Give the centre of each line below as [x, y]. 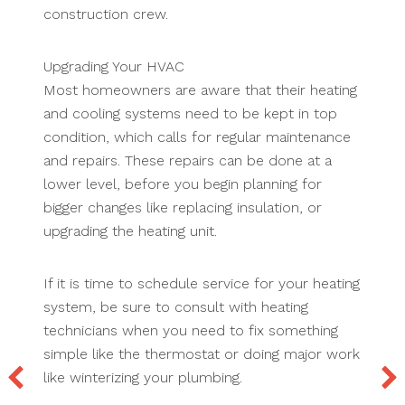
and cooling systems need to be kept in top [190, 114]
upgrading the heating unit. [130, 231]
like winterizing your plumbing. [143, 378]
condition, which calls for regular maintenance [197, 137]
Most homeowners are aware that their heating [200, 90]
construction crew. [106, 14]
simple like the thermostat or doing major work [202, 354]
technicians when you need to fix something [191, 331]
